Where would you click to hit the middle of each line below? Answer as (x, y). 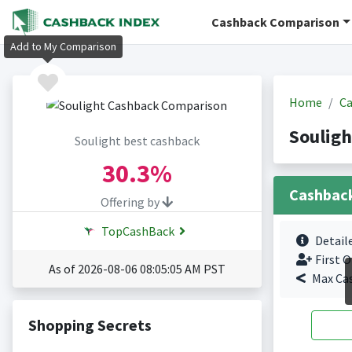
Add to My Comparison (63, 47)
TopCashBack (137, 231)
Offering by (131, 202)
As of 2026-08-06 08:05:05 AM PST (137, 269)
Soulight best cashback (137, 141)
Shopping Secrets (90, 325)
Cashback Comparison (276, 22)
